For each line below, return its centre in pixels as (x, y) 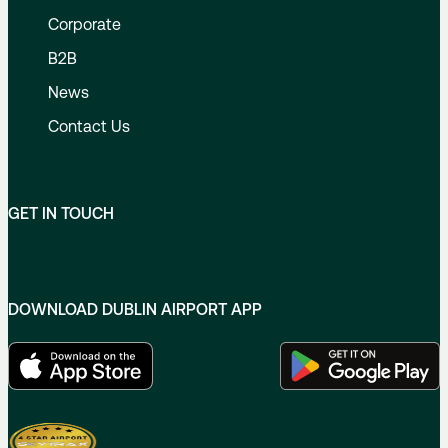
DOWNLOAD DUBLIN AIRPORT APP (135, 309)
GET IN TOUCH (61, 213)
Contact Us (89, 126)
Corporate (84, 24)
